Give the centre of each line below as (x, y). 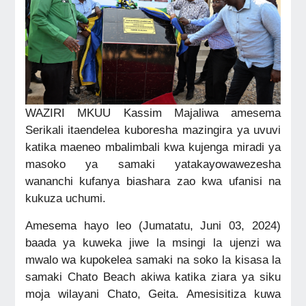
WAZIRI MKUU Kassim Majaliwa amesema (153, 113)
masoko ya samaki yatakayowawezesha (153, 164)
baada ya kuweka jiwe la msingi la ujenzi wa (153, 242)
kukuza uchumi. (65, 198)
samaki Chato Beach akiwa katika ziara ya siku (153, 276)
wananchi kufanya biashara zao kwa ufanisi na (153, 181)
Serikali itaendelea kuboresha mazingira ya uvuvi (153, 130)
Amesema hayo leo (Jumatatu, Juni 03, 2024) (153, 225)
